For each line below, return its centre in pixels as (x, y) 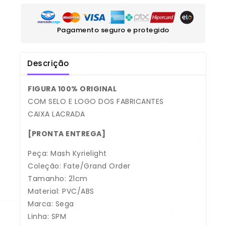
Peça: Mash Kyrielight (67, 154)
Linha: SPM (47, 217)
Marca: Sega (51, 204)
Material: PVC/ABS (61, 191)
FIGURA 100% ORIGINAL (72, 89)
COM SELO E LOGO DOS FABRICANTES (96, 102)
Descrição (48, 63)
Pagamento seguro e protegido (113, 30)
